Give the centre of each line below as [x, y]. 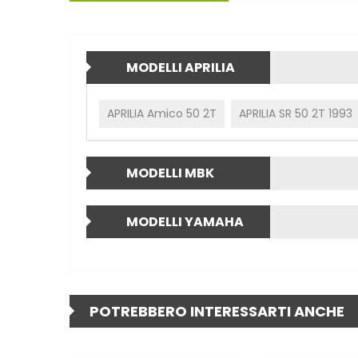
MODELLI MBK [170, 173]
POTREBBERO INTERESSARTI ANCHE [217, 311]
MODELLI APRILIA [181, 67]
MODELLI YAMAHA [185, 221]
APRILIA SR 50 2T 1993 [296, 113]
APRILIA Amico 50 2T [162, 113]
